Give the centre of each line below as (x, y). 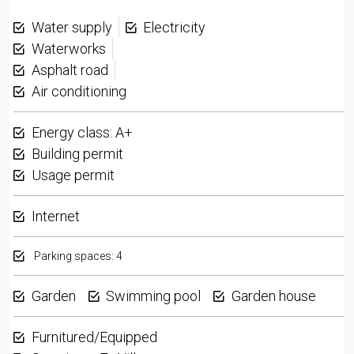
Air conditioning (79, 91)
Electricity (174, 27)
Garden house (273, 296)
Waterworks (68, 49)
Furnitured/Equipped (94, 337)
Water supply (72, 27)
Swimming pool (153, 296)
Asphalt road (70, 70)
